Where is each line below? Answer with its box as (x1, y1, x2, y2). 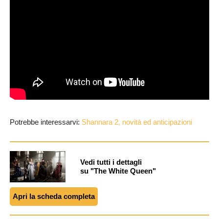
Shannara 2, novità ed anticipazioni (82, 118, 192, 127)
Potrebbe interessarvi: (10, 118, 82, 127)
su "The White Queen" (80, 167, 156, 175)
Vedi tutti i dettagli (80, 158, 142, 167)
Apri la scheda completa (13, 192, 95, 201)
